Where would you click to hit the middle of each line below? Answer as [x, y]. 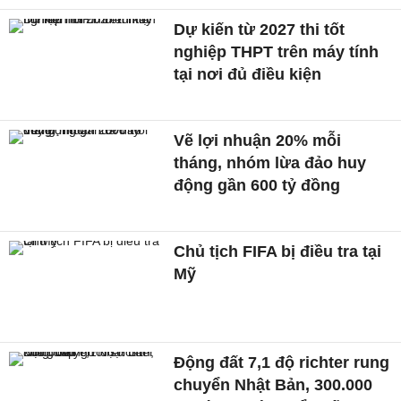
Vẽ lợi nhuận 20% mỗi [258, 141]
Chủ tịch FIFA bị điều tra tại [278, 251]
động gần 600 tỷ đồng [257, 186]
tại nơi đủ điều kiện [248, 75]
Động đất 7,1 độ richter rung [282, 362]
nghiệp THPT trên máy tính [277, 52]
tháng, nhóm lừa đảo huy [270, 163]
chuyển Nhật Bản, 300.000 [273, 384]
